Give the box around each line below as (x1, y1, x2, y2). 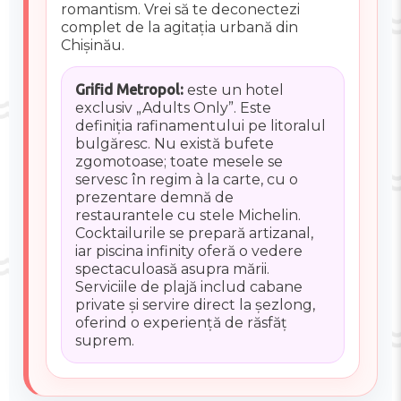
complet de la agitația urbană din (61, 19, 299, 37)
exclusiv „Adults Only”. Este (74, 98, 271, 116)
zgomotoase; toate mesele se (74, 152, 283, 170)
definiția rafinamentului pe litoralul (74, 116, 326, 134)
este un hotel (183, 81, 284, 98)
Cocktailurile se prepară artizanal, (74, 224, 313, 242)
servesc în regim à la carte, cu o (74, 170, 298, 188)
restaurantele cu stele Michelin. (74, 206, 301, 224)
